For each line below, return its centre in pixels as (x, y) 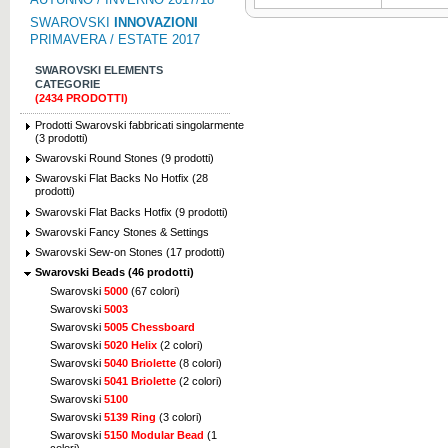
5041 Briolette (140, 381)
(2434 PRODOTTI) (81, 98)
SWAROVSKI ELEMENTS (99, 70)
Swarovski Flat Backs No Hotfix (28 (121, 178)
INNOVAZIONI (156, 22)
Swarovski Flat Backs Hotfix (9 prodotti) (131, 211)
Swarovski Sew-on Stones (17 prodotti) (130, 251)
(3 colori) (179, 417)
